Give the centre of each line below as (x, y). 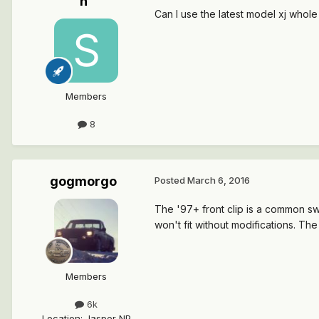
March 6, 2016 (219, 181)
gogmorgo (83, 182)
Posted (171, 181)
